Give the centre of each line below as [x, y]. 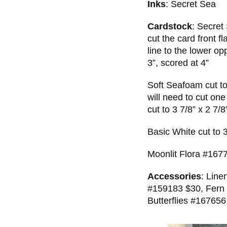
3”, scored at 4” [178, 63]
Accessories [174, 176]
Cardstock [170, 26]
